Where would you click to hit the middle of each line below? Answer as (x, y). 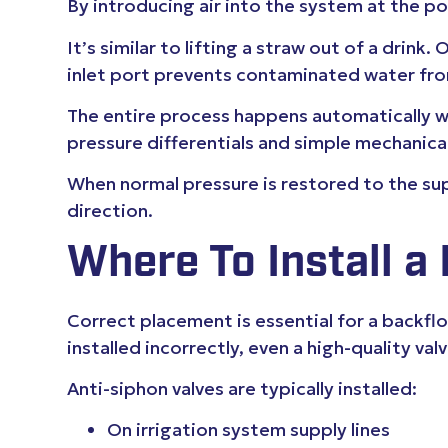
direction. (110, 211)
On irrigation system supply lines (249, 430)
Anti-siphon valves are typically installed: (242, 389)
